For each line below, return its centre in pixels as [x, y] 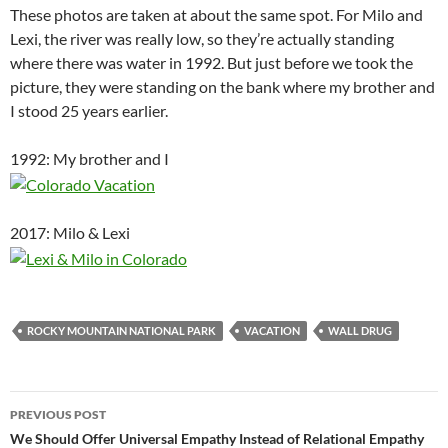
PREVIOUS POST [58, 414]
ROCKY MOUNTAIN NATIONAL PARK [121, 330]
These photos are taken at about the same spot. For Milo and [216, 14]
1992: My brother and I [89, 158]
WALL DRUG [360, 330]
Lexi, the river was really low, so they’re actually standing [202, 38]
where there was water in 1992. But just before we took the [211, 62]
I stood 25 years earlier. [89, 110]
